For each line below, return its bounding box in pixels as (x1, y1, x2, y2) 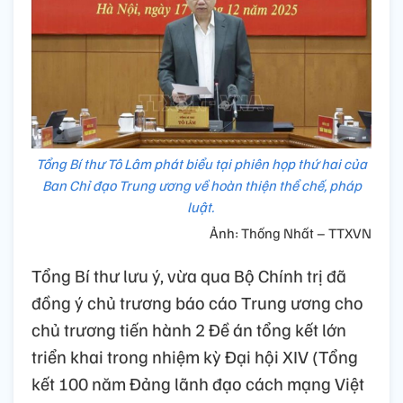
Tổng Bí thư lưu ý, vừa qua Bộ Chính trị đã (31, 263, 346, 287)
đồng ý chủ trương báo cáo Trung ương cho (31, 290, 363, 314)
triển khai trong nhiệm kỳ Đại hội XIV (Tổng (31, 344, 358, 368)
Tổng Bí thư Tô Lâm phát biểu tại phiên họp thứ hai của (36, 154, 367, 173)
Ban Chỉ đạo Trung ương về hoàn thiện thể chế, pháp (41, 175, 362, 194)
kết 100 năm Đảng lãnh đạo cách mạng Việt (31, 371, 364, 395)
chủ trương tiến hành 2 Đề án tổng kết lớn (31, 317, 346, 341)
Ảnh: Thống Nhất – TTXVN (210, 223, 372, 242)
